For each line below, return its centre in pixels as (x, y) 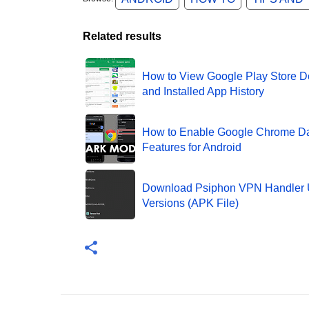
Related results (122, 37)
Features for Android (191, 147)
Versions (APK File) (190, 203)
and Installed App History (203, 91)
